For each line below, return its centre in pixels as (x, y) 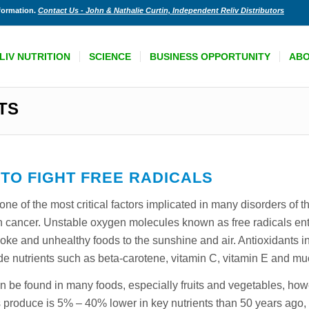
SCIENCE (110, 57)
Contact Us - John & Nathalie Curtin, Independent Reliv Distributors (161, 10)
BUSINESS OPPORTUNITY (210, 57)
